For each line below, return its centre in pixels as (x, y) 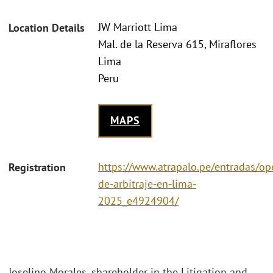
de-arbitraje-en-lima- (147, 183)
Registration (37, 167)
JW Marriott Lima (138, 27)
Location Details (47, 28)
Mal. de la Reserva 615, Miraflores (177, 44)
